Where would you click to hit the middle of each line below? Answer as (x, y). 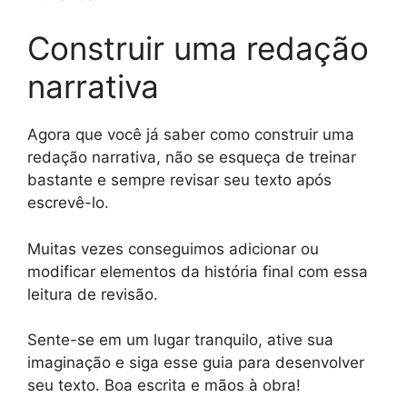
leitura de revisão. (93, 294)
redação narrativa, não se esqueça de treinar (192, 157)
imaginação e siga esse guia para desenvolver (196, 362)
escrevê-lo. (68, 203)
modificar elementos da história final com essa (198, 271)
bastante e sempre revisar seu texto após (179, 180)
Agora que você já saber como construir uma (191, 134)
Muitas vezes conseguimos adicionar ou (173, 248)
